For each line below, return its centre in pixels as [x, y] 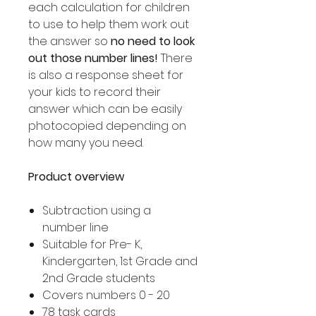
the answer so [69, 41]
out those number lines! [95, 58]
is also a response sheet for [106, 75]
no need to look [153, 41]
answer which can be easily [105, 109]
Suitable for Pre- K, [92, 244]
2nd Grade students [99, 278]
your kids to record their [95, 92]
